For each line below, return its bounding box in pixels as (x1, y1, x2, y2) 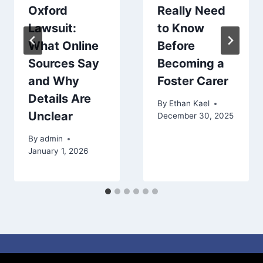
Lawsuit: (28, 21, 76, 35)
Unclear (28, 109, 73, 123)
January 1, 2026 (28, 146, 88, 156)
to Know (157, 21, 204, 35)
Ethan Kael (169, 99, 210, 109)
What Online (28, 38, 99, 53)
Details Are (28, 91, 91, 106)
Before (157, 38, 195, 53)
